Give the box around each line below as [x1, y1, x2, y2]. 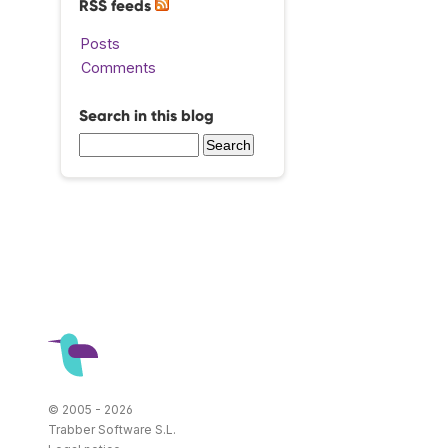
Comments [81, 59, 156, 77]
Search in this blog [79, 105, 214, 125]
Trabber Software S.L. [48, 421, 176, 437]
